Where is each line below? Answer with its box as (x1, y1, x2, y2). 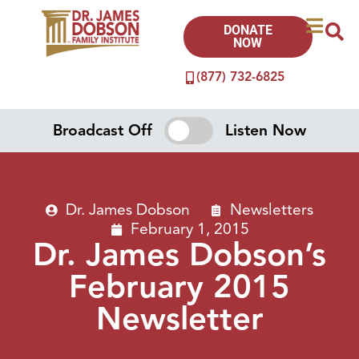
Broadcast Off (53, 120, 153, 140)
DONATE (223, 22, 272, 38)
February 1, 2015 (130, 219, 249, 239)
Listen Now (224, 120, 306, 140)
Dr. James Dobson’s (33, 234, 326, 275)
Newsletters (230, 200, 313, 220)
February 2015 (69, 266, 290, 307)
